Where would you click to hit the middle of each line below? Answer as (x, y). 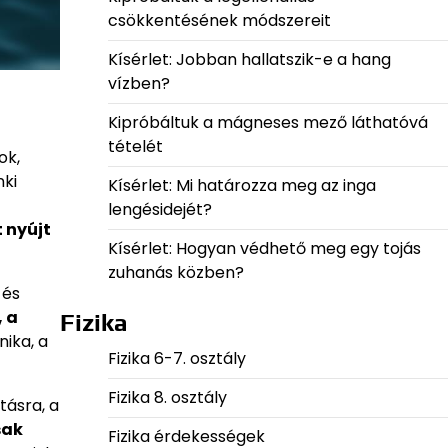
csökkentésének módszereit (219, 20)
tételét (135, 146)
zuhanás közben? (175, 272)
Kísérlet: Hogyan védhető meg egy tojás (264, 248)
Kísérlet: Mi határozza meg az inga (241, 185)
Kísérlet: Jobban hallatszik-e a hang (249, 59)
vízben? (138, 83)
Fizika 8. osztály (167, 397)
